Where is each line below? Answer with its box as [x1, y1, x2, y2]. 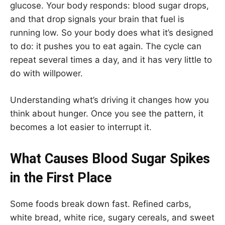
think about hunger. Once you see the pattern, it [10, 108, 203, 119]
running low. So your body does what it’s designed [10, 27, 213, 38]
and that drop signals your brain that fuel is [10, 14, 184, 24]
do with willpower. [10, 68, 83, 78]
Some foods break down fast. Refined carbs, [10, 198, 191, 209]
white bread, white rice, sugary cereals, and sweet [10, 212, 214, 222]
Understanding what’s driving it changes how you [10, 94, 209, 105]
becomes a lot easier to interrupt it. [10, 122, 152, 132]
